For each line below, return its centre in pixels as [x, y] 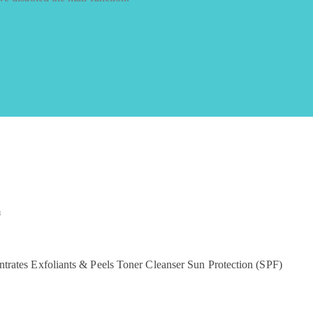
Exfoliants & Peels [72, 264]
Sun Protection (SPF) [235, 264]
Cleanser [165, 264]
